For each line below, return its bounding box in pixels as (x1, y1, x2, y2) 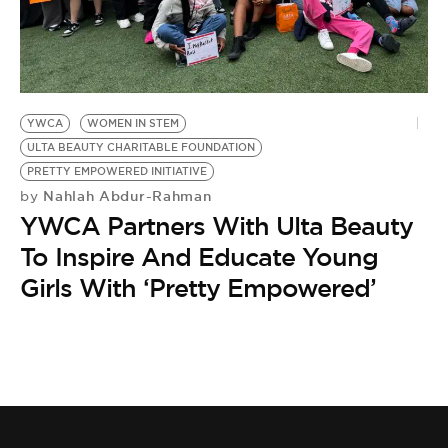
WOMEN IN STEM (87, 117, 179, 130)
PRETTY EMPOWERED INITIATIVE (27, 165, 207, 178)
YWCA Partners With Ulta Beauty (20, 210, 413, 242)
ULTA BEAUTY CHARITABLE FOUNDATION (27, 141, 255, 154)
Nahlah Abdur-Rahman (38, 187, 212, 205)
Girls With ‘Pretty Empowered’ (20, 272, 376, 304)
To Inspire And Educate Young (20, 241, 378, 273)
